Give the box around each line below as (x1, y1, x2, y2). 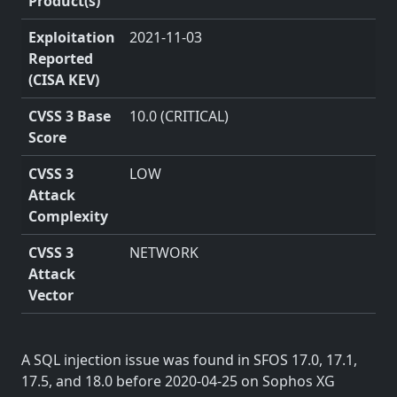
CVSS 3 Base (28, 106, 111, 126)
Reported (28, 49, 93, 68)
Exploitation (28, 27, 115, 47)
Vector (28, 285, 74, 305)
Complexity (28, 206, 108, 226)
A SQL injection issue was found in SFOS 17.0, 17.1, (21, 350, 357, 370)
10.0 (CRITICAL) (129, 106, 229, 126)
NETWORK (129, 243, 198, 262)
